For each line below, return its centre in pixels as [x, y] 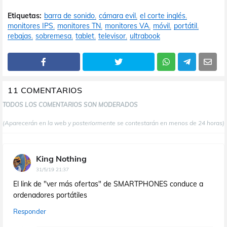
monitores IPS [30, 26]
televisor [112, 36]
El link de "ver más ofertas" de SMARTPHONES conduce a [108, 184]
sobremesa [53, 36]
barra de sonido [69, 15]
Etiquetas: [25, 15]
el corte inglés [163, 15]
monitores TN [79, 26]
